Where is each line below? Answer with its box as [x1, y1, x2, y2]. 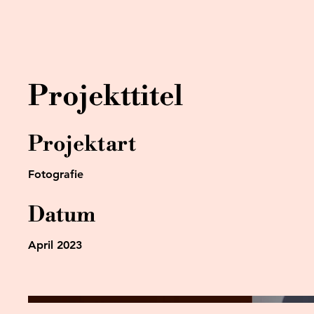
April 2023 [28, 238, 82, 252]
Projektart [28, 131, 136, 158]
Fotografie [28, 168, 83, 182]
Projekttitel [28, 79, 183, 115]
